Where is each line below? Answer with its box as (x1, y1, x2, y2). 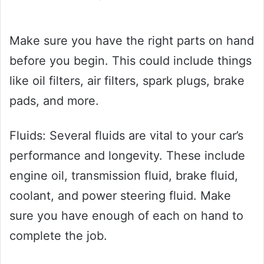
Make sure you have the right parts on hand (9, 33, 254, 48)
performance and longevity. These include (9, 148, 245, 163)
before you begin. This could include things (9, 53, 252, 68)
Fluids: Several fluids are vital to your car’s (9, 128, 243, 143)
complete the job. (9, 228, 107, 243)
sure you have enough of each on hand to (9, 208, 243, 223)
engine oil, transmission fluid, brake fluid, (9, 168, 238, 183)
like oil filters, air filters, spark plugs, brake (9, 73, 245, 88)
